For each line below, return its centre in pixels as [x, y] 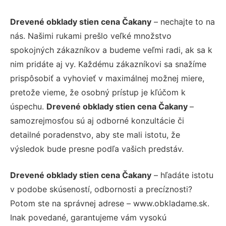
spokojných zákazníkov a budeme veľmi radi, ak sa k [111, 50]
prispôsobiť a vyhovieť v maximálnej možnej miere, [107, 78]
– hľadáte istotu [182, 175]
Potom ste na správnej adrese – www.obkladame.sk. [110, 204]
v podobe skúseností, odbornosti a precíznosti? [101, 189]
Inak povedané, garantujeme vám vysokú [88, 218]
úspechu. [28, 107]
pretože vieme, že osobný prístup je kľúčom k [98, 93]
